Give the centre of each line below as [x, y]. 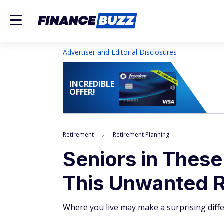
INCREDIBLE [92, 84]
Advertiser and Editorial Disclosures [120, 52]
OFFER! [82, 92]
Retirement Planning [141, 135]
